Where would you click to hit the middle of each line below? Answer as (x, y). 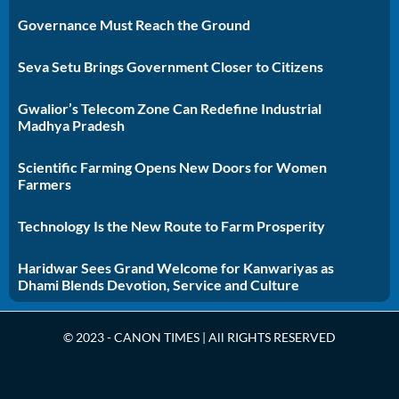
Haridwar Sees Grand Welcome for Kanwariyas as (176, 267)
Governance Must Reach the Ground (134, 24)
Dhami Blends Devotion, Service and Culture (159, 284)
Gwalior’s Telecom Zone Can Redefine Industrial (170, 108)
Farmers (45, 183)
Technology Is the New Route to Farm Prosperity (171, 225)
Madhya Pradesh (71, 125)
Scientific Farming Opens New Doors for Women (172, 167)
